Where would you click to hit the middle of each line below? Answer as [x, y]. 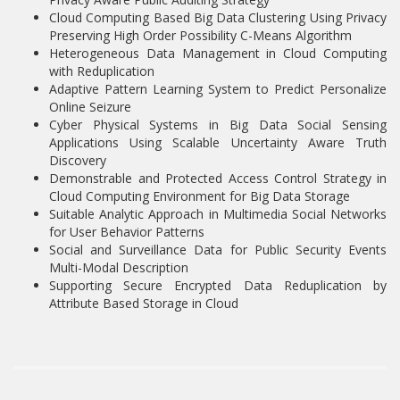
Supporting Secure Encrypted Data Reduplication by [218, 286]
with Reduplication [102, 71]
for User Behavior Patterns [127, 232]
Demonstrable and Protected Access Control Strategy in [218, 179]
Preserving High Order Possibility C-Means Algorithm [200, 36]
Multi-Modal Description [119, 268]
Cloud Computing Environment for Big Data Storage [200, 196]
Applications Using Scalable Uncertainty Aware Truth [218, 143]
